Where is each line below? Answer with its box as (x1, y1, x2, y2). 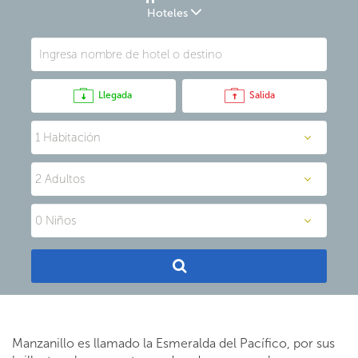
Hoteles (147, 6, 188, 20)
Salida (249, 89, 275, 101)
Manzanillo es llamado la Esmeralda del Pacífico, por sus (12, 336, 335, 351)
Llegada (98, 89, 132, 101)
